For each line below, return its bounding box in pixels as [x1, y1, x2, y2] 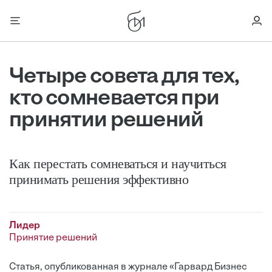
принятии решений [9, 110, 204, 132]
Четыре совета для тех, [9, 66, 240, 88]
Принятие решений [9, 233, 97, 243]
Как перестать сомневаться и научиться [9, 156, 226, 171]
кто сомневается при [9, 88, 220, 110]
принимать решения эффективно [9, 172, 188, 187]
